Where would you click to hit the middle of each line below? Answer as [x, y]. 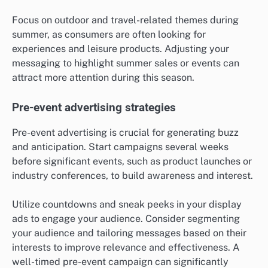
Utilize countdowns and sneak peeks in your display [127, 205]
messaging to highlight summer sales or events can [126, 63]
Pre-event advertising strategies [94, 107]
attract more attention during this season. [103, 77]
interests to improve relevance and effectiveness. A [126, 248]
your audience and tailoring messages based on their [129, 233]
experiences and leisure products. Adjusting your [121, 48]
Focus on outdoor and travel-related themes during [125, 20]
